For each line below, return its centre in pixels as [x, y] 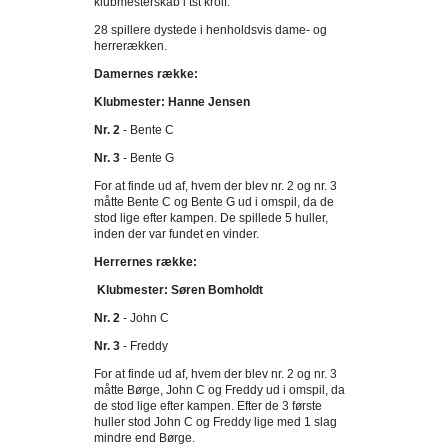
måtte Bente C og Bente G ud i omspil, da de [214, 202]
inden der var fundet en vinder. [176, 234]
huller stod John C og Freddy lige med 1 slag [215, 422]
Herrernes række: [145, 262]
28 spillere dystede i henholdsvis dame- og [210, 30]
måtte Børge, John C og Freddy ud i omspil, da [219, 390]
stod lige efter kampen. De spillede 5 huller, [211, 218]
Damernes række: [146, 74]
